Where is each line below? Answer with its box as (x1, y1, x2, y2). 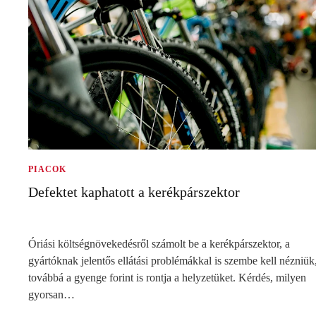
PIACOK (28, 164, 66, 174)
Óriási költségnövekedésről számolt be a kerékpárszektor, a (28, 237, 290, 250)
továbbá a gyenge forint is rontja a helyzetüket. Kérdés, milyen (28, 271, 306, 284)
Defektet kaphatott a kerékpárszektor (28, 183, 240, 200)
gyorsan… (28, 288, 75, 300)
